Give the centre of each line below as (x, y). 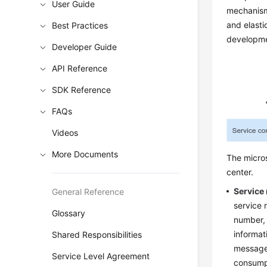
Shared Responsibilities (97, 235)
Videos (65, 133)
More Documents (85, 154)
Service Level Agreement (101, 256)
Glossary (69, 213)
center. (240, 172)
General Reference (88, 192)
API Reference (80, 68)
